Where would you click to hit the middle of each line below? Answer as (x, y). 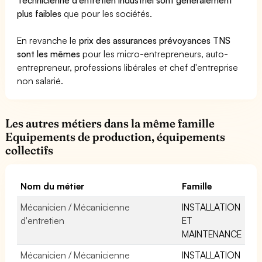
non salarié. (40, 80)
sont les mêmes (49, 54)
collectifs (29, 150)
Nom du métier (53, 186)
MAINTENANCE (212, 234)
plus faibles (39, 13)
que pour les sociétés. (107, 13)
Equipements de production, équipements (116, 137)
